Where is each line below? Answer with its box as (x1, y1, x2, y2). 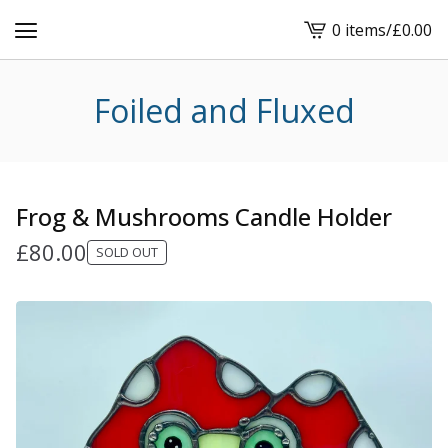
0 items (332, 18, 386, 41)
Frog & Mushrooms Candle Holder (16, 200, 392, 233)
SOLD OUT (96, 243, 158, 261)
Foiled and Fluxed (93, 89, 355, 132)
